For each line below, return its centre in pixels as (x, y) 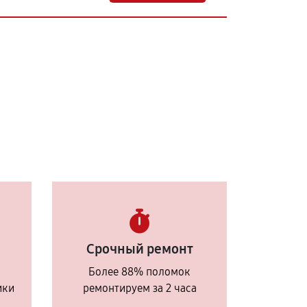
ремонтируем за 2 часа (139, 288)
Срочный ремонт (139, 249)
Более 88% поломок (139, 272)
